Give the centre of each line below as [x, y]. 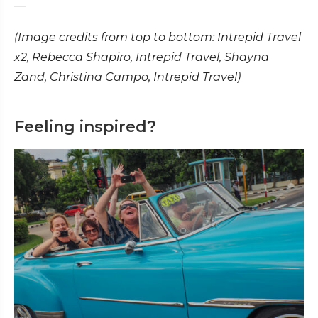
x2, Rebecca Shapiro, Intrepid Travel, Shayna [142, 57]
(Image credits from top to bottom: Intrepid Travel [158, 37]
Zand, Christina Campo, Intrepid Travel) [129, 77]
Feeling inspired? [85, 126]
